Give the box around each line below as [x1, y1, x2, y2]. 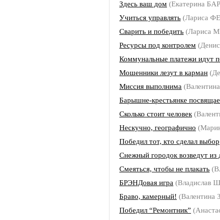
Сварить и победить [119, 27, 184, 35]
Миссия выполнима [119, 82, 182, 90]
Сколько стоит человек [119, 110, 192, 118]
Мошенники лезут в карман [119, 68, 208, 77]
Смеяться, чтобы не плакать [119, 165, 210, 173]
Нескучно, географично [119, 123, 196, 132]
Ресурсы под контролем [119, 41, 196, 49]
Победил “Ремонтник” [119, 206, 191, 214]
